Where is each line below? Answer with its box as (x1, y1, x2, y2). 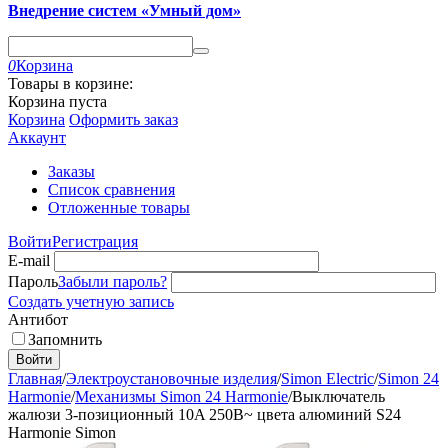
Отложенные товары (48, 199, 190, 216)
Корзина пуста (8, 93, 107, 110)
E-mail (8, 252, 50, 269)
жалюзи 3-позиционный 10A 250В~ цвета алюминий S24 (8, 406, 401, 423)
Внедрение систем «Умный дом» (8, 2, 241, 19)
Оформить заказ (69, 111, 178, 128)
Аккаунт (8, 129, 66, 146)
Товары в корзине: (8, 75, 133, 92)
